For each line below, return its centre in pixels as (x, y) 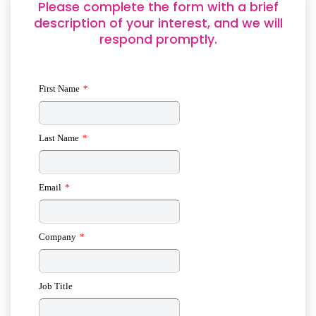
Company (57, 237)
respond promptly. (158, 39)
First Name (59, 89)
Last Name (59, 138)
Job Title (56, 286)
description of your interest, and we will (158, 23)
